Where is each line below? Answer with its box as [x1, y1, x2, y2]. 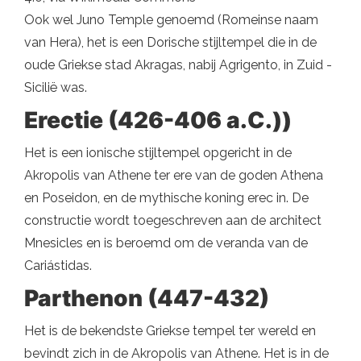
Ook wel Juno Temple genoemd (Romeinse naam [24, 11, 318, 27]
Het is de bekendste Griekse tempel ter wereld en [24, 322, 316, 338]
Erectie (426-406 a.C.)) [24, 106, 292, 134]
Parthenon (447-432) [24, 284, 269, 312]
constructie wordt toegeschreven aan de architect [24, 212, 322, 228]
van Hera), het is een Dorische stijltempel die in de [24, 34, 317, 50]
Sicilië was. [24, 79, 87, 95]
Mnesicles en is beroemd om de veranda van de [24, 234, 308, 251]
